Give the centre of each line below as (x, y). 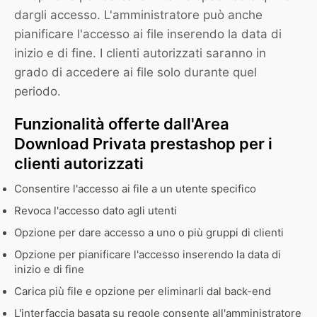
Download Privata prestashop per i (143, 144)
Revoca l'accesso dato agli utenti (96, 211)
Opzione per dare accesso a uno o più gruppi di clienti (149, 233)
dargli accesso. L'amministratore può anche (138, 15)
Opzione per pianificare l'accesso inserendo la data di (148, 255)
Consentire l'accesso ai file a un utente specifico (135, 189)
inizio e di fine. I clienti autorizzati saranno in (140, 53)
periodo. (38, 92)
